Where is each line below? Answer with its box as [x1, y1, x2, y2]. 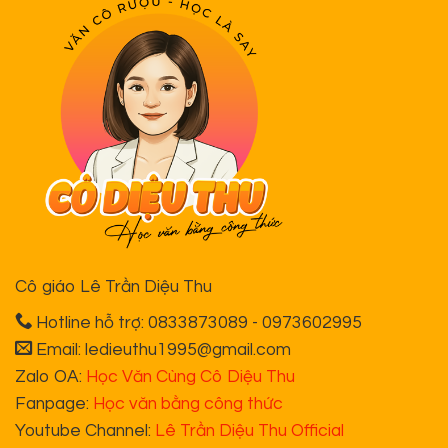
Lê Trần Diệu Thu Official [155, 422, 344, 441]
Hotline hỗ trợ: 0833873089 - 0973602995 [32, 314, 362, 333]
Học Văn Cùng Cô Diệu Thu [86, 368, 295, 387]
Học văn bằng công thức [93, 395, 283, 414]
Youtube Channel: [15, 422, 155, 441]
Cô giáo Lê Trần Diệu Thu [15, 278, 212, 297]
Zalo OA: [15, 368, 86, 387]
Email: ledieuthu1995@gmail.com [32, 341, 291, 360]
